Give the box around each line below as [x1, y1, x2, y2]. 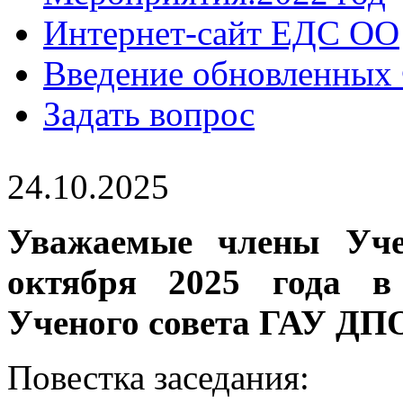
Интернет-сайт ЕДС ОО [43, 13, 399, 52]
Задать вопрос [43, 94, 255, 133]
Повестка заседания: [7, 357, 309, 397]
